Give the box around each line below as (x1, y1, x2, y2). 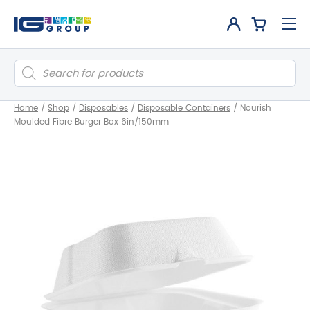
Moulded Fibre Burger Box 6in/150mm (14, 118, 169, 126)
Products (13, 59, 58, 69)
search (13, 69, 48, 80)
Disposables (79, 104, 128, 112)
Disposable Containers (138, 104, 230, 112)
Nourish (240, 104, 271, 112)
